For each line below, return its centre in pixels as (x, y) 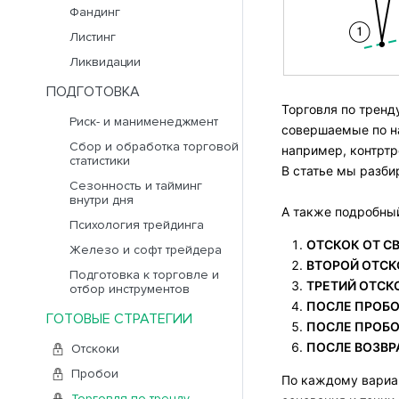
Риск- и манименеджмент (144, 122)
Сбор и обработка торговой (154, 147)
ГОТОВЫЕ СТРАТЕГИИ (119, 319)
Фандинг (95, 12)
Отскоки (95, 349)
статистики (100, 161)
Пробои (95, 374)
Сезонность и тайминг (136, 186)
